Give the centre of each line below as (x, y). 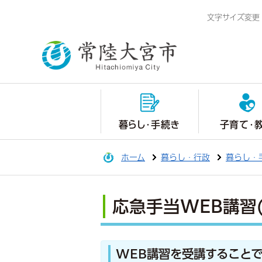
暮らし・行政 (185, 157)
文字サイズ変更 (233, 17)
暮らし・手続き (149, 125)
